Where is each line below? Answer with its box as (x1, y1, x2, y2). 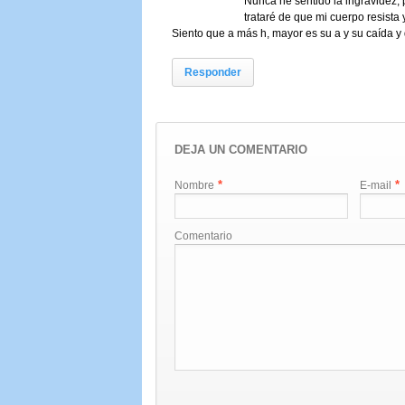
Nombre (174, 178, 214, 192)
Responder (184, 66, 242, 80)
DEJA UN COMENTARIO (174, 143, 307, 157)
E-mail (360, 178, 392, 192)
